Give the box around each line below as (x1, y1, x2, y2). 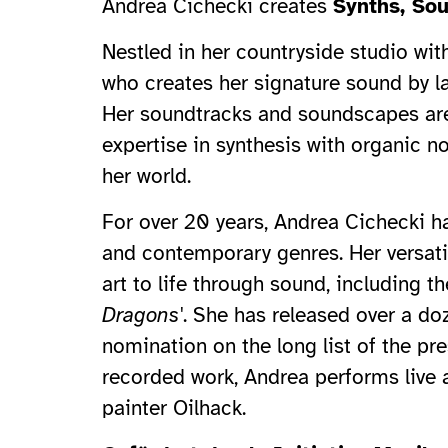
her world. (102, 163, 191, 190)
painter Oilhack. (102, 395, 246, 422)
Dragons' (102, 302, 183, 329)
